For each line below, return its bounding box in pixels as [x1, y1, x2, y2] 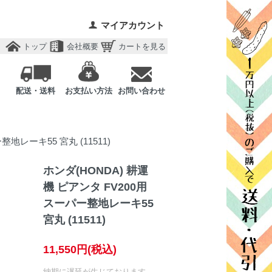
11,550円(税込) [42, 243, 117, 256]
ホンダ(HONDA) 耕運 [42, 165, 148, 177]
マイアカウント [101, 20, 165, 30]
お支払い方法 [64, 86, 112, 95]
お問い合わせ [117, 86, 165, 95]
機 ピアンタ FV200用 [42, 181, 147, 194]
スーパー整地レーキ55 [42, 197, 154, 210]
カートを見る [118, 42, 166, 51]
